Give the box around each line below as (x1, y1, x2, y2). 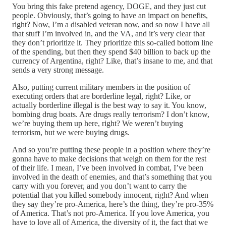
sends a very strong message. (12, 65, 104, 74)
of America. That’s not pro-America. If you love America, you (12, 208, 209, 217)
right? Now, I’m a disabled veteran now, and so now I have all (12, 20, 210, 29)
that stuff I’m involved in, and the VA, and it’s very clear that (12, 29, 205, 38)
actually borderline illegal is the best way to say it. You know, (12, 100, 206, 109)
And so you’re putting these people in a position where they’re (12, 145, 210, 154)
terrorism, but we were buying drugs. (12, 128, 130, 137)
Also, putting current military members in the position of (12, 82, 190, 91)
